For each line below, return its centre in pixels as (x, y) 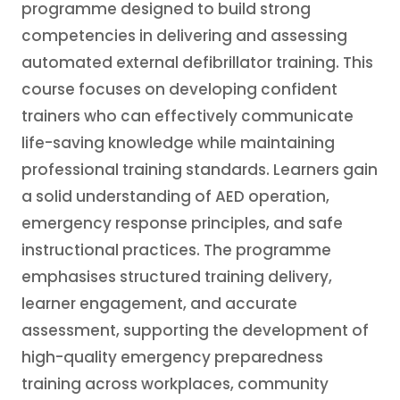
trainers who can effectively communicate (187, 116)
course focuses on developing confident (179, 89)
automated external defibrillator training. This (197, 62)
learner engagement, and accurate (159, 304)
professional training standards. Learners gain (200, 170)
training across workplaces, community (175, 384)
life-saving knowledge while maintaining (178, 143)
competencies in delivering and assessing (184, 36)
